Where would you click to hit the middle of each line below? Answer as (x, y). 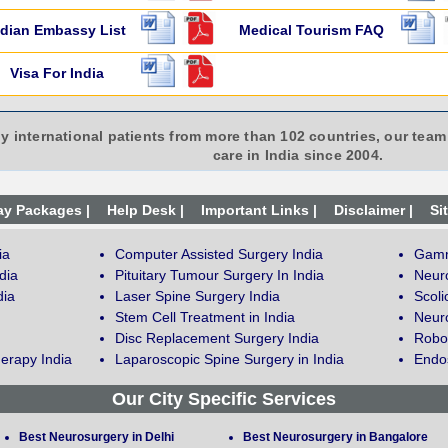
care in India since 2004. (298, 155)
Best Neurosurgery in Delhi (96, 437)
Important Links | (258, 210)
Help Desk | (145, 210)
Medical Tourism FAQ (311, 30)
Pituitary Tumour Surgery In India (219, 275)
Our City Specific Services (224, 399)
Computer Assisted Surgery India (219, 254)
